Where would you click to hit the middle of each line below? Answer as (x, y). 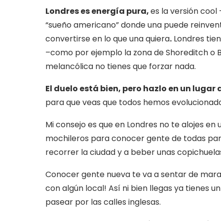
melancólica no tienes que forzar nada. (121, 67)
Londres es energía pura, (98, 11)
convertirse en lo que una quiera (108, 39)
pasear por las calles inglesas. (103, 202)
